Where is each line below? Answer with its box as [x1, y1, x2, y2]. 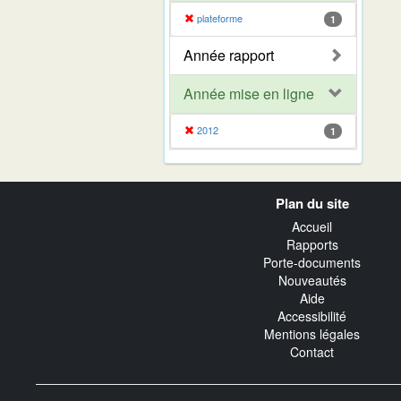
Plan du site [275, 192, 349, 213]
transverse [35, 197, 119, 218]
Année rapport [183, 44, 274, 65]
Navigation [35, 179, 118, 200]
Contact [290, 343, 334, 362]
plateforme [194, 10, 243, 25]
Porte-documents [263, 253, 361, 272]
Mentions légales [264, 325, 360, 344]
